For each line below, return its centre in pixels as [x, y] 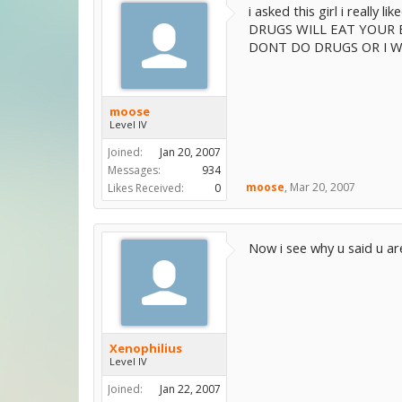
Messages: [134, 170]
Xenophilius [146, 348]
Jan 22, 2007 [190, 389]
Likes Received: [146, 188]
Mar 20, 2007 [323, 187]
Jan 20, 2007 [190, 152]
